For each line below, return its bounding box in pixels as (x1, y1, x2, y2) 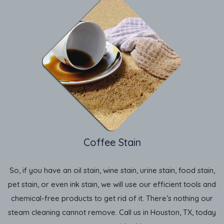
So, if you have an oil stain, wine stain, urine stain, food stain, (9, 165, 215, 175)
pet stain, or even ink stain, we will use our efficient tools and (8, 179, 216, 189)
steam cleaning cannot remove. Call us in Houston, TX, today (8, 207, 216, 217)
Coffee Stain (83, 135, 141, 148)
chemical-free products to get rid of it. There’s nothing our (11, 193, 213, 203)
